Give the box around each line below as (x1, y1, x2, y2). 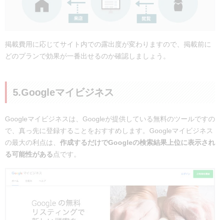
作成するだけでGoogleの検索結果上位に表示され (60, 138, 215, 147)
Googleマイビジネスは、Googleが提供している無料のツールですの (5, 115, 215, 123)
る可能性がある (5, 150, 53, 159)
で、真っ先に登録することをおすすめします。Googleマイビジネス (5, 127, 213, 135)
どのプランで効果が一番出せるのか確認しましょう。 (5, 52, 170, 60)
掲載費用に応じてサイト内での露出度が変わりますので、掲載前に (5, 40, 211, 49)
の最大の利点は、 (5, 138, 60, 147)
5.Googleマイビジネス (13, 87, 114, 98)
